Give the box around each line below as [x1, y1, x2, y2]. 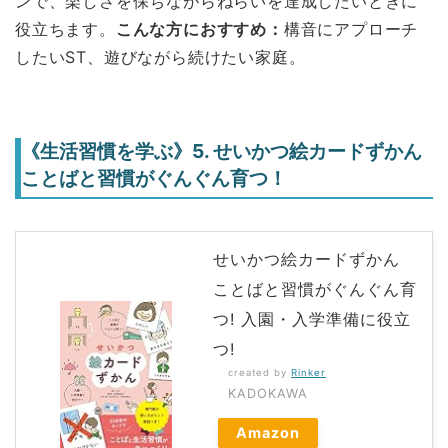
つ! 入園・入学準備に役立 [213, 308, 411, 329]
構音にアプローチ [283, 19, 419, 40]
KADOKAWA [228, 385, 308, 401]
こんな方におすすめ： [115, 19, 284, 40]
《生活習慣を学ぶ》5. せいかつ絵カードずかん [21, 138, 422, 163]
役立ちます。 [15, 19, 116, 40]
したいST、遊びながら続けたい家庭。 [15, 47, 306, 68]
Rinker [291, 366, 326, 378]
